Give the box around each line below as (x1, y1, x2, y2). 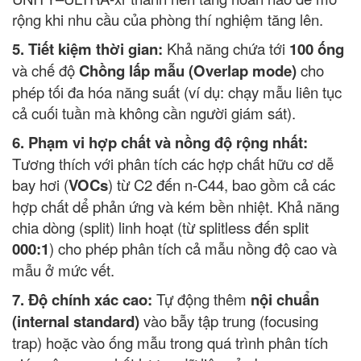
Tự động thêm (152, 288, 251, 309)
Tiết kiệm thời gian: (28, 38, 163, 60)
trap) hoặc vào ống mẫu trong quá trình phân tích (12, 332, 328, 353)
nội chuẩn (251, 288, 319, 310)
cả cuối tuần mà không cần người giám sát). (12, 102, 296, 123)
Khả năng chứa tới (163, 38, 289, 59)
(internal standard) (12, 310, 139, 332)
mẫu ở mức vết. (12, 259, 114, 280)
